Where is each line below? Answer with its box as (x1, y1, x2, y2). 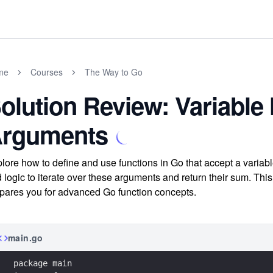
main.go (8, 232, 43, 244)
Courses (30, 66, 63, 78)
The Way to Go (85, 66, 143, 78)
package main (13, 258, 72, 268)
